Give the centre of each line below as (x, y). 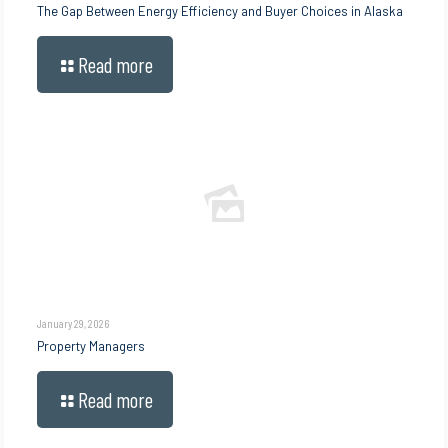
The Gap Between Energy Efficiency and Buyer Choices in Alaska (220, 11)
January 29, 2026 (73, 323)
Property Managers (91, 346)
